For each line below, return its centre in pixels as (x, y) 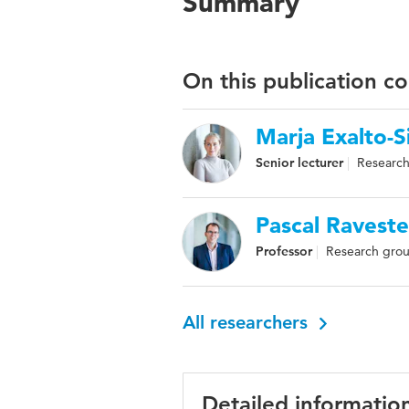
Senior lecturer (299, 163)
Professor (284, 251)
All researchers (248, 322)
